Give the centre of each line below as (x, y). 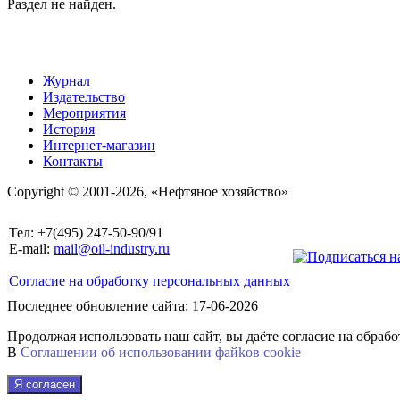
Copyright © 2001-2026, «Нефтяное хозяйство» (148, 192)
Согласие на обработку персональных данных (150, 281)
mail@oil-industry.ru (112, 249)
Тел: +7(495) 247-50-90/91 (86, 233)
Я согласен (45, 385)
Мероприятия (84, 113)
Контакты (73, 162)
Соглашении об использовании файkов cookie (161, 353)
